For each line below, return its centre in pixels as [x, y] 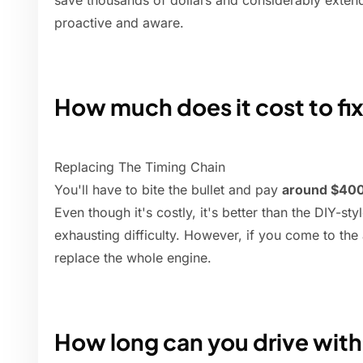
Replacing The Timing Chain [140, 167]
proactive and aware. [119, 23]
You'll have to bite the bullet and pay [168, 190]
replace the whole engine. [133, 258]
